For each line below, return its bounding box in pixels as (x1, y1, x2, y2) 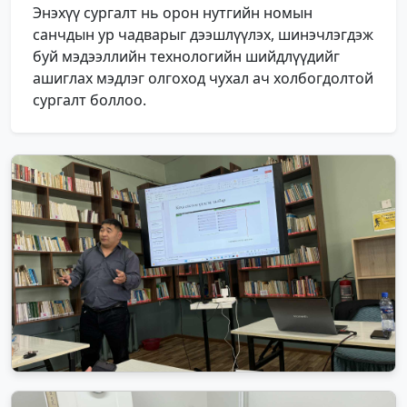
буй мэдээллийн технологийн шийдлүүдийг (33, 46, 340, 67)
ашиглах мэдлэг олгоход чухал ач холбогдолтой (33, 68, 373, 89)
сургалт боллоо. (33, 90, 146, 111)
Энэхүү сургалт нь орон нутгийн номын (33, 3, 313, 24)
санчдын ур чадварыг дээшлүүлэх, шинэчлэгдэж (33, 25, 373, 45)
